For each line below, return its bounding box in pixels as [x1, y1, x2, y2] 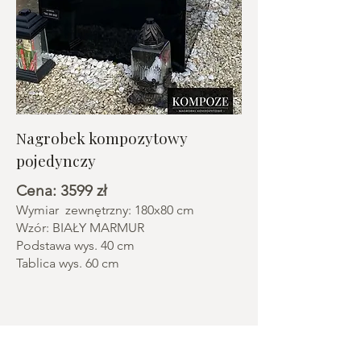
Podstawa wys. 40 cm [16, 238, 135, 253]
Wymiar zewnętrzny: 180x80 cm [16, 202, 194, 218]
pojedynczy [16, 150, 96, 171]
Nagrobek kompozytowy [16, 127, 188, 148]
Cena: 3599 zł [16, 181, 107, 200]
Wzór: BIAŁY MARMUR [16, 220, 147, 235]
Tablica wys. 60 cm [16, 255, 119, 271]
